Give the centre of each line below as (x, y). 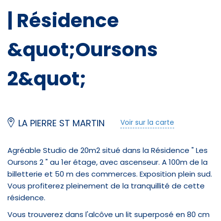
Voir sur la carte (147, 123)
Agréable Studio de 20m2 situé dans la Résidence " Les (108, 150)
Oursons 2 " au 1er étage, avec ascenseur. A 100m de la (108, 162)
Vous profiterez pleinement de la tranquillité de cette (106, 185)
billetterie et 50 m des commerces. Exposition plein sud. (110, 174)
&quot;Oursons (83, 49)
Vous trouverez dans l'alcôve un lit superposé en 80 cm (109, 214)
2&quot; (47, 78)
